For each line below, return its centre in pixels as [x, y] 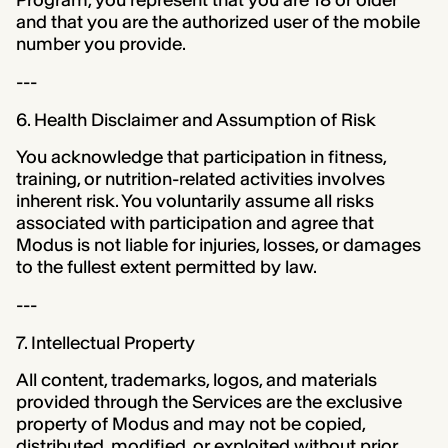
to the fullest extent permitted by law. [166, 267]
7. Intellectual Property [105, 342]
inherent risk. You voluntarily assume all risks [194, 201]
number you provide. [100, 44]
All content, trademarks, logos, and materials [196, 380]
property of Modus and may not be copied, [190, 424]
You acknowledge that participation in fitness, [200, 157]
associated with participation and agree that [194, 223]
